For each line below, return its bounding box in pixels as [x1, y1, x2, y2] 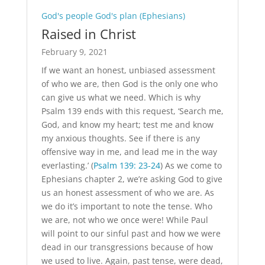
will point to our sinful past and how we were [41, 228, 221, 240]
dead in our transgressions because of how [41, 241, 213, 253]
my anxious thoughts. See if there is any [41, 132, 200, 144]
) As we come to [160, 160, 222, 172]
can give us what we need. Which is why [41, 92, 201, 104]
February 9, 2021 [41, 46, 108, 58]
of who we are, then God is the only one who [41, 78, 218, 90]
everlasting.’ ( [41, 160, 93, 172]
